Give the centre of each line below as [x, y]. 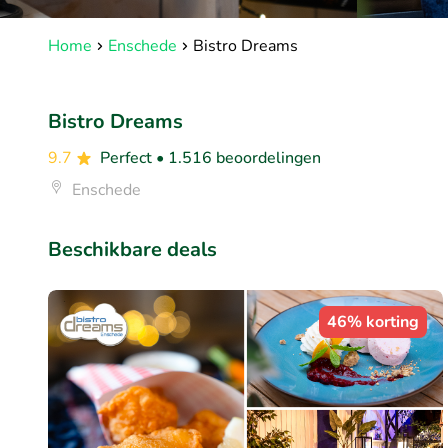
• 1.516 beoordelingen [238, 158]
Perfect [128, 158]
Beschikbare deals [132, 249]
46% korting [372, 322]
